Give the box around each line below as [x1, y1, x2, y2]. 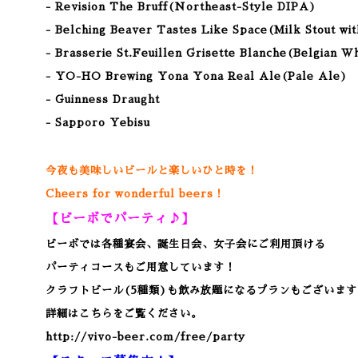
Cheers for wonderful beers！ [46, 189, 225, 199]
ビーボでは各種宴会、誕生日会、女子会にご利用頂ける [46, 239, 325, 249]
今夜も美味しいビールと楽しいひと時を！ [46, 165, 258, 176]
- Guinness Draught [46, 94, 160, 105]
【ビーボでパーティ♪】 [46, 213, 195, 225]
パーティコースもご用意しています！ [46, 262, 236, 272]
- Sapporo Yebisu [46, 117, 150, 128]
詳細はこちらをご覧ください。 [46, 308, 202, 319]
